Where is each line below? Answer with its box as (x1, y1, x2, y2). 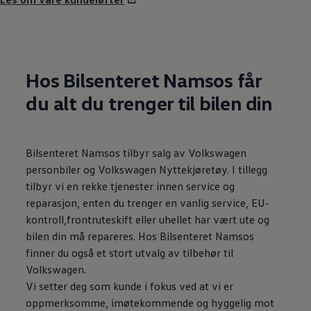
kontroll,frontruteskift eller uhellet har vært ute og (26, 212, 270, 226)
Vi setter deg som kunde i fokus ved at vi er (26, 278, 234, 293)
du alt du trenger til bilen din (26, 90, 272, 115)
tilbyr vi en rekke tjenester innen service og (26, 178, 235, 193)
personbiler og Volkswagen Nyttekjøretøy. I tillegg (26, 162, 268, 176)
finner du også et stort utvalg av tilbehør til (26, 245, 234, 260)
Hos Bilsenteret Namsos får (26, 67, 262, 92)
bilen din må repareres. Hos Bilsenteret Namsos (26, 228, 255, 243)
